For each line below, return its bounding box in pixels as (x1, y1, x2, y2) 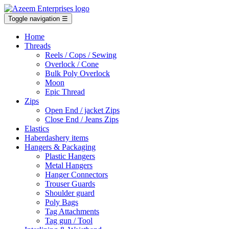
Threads (25, 41, 51, 50)
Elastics (25, 124, 49, 133)
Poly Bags (45, 198, 78, 207)
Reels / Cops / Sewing (45, 51, 117, 59)
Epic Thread (45, 87, 85, 96)
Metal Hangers (45, 161, 93, 170)
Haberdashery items (25, 133, 88, 142)
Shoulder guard (45, 189, 95, 197)
